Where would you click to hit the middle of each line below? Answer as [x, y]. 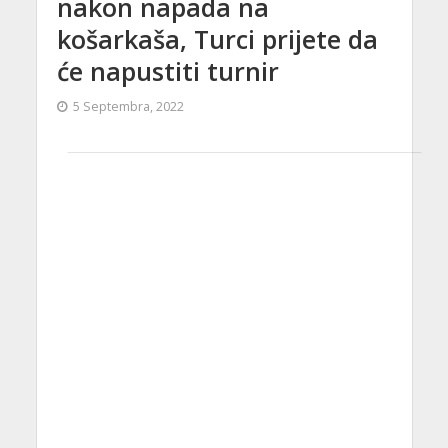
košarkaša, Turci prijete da [217, 38]
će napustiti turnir [167, 70]
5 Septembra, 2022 [128, 106]
